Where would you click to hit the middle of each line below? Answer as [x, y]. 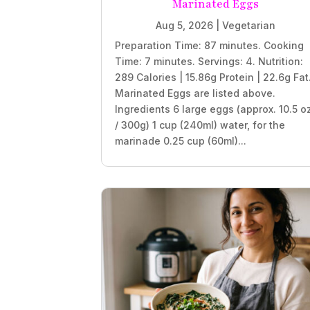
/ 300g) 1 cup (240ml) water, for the [200, 125]
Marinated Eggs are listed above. [195, 93]
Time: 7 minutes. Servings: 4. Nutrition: [209, 61]
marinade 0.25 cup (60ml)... [181, 140]
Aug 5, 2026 [184, 25]
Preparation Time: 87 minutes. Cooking [210, 45]
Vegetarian [249, 25]
